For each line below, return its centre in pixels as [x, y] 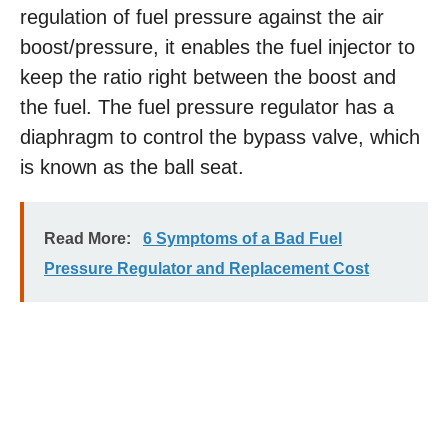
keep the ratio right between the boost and [208, 77]
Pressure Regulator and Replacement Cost [206, 268]
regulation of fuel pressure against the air [202, 17]
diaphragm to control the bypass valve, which [220, 137]
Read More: [87, 238]
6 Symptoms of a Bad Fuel [242, 238]
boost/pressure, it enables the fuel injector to [217, 47]
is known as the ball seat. [132, 167]
